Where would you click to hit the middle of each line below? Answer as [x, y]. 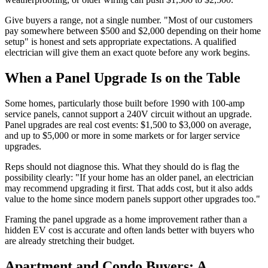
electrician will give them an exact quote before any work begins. [127, 53]
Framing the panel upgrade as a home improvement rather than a [126, 220]
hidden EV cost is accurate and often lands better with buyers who [130, 230]
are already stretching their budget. [70, 241]
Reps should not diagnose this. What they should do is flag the [122, 167]
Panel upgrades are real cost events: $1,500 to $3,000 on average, [128, 125]
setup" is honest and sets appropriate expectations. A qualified [121, 42]
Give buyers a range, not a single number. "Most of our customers [129, 20]
